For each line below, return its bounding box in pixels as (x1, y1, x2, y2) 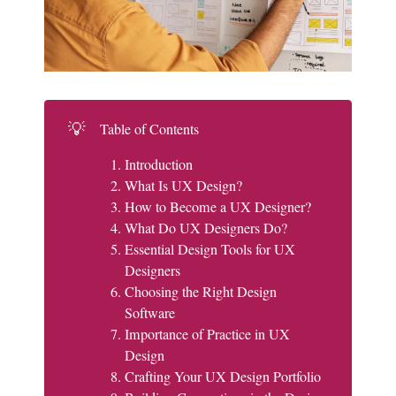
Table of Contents (99, 118, 199, 139)
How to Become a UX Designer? (124, 196, 320, 217)
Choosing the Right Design (124, 281, 277, 301)
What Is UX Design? (124, 175, 247, 195)
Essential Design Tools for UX (124, 239, 295, 259)
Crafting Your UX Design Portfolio (124, 366, 325, 386)
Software (124, 302, 179, 323)
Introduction (124, 154, 193, 174)
